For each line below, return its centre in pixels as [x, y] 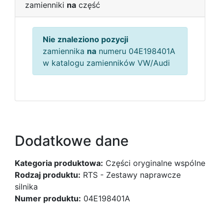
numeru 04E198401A [136, 51]
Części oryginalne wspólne [154, 163]
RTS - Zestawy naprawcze [131, 175]
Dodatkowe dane [72, 141]
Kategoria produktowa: [59, 163]
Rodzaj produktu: [48, 175]
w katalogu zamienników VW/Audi [106, 63]
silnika [26, 187]
